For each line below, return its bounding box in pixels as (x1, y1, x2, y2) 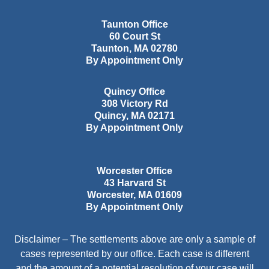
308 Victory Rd (101, 98, 168, 109)
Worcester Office (97, 166, 172, 177)
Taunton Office (101, 19, 168, 30)
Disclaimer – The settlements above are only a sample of (14, 234, 255, 245)
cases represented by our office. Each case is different (20, 249, 249, 259)
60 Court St (109, 31, 160, 42)
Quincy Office (104, 86, 165, 97)
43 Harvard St (103, 178, 166, 189)
